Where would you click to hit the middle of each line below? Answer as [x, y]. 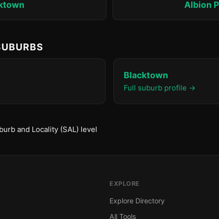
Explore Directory [137, 201]
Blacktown [146, 75]
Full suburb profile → [160, 88]
